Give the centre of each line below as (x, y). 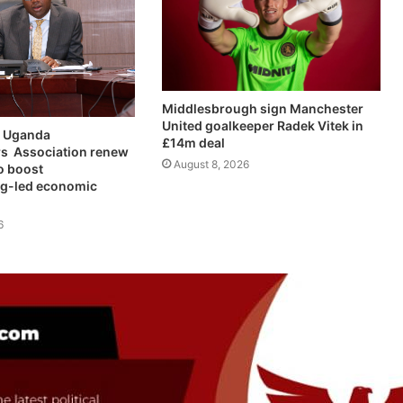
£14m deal (193, 143)
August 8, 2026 (211, 164)
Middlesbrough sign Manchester (262, 108)
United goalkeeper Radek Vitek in (262, 125)
